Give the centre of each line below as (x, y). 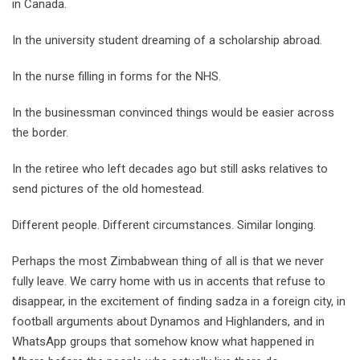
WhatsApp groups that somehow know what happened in (163, 342)
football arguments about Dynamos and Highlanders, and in (168, 322)
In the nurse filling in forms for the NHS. (117, 77)
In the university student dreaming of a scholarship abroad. (167, 41)
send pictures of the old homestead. (108, 189)
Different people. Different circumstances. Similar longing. (164, 225)
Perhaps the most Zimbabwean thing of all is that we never (168, 262)
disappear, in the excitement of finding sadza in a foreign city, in (179, 302)
